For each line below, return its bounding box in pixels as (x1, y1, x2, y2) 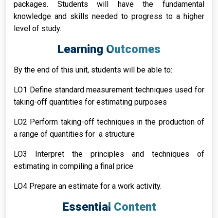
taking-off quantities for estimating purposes (14, 97, 167, 107)
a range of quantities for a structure (14, 129, 135, 139)
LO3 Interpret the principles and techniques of (14, 149, 204, 159)
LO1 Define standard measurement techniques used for (14, 85, 204, 94)
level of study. (14, 24, 61, 33)
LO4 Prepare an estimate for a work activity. (14, 182, 162, 191)
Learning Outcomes (57, 42, 161, 56)
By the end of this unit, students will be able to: (14, 65, 172, 74)
